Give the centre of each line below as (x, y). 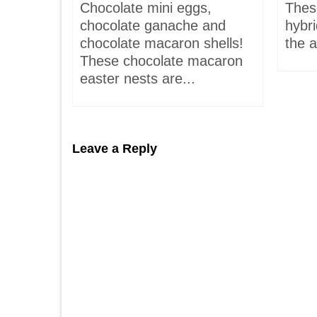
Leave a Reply (115, 149)
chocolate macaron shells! (162, 43)
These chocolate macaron (161, 61)
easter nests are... (138, 79)
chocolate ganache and (153, 25)
